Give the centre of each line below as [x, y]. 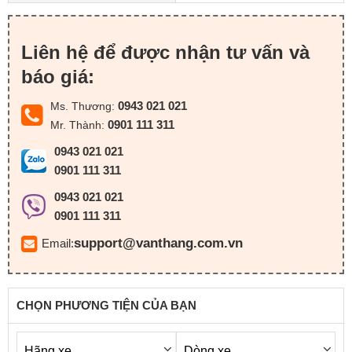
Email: [58, 243]
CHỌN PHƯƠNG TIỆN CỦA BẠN [106, 305]
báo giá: [58, 77]
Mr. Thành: [79, 125]
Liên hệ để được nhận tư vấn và [165, 52]
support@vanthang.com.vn [158, 243]
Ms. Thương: [84, 106]
